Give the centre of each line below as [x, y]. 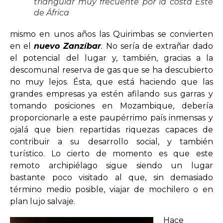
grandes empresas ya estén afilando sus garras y [111, 94]
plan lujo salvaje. [43, 201]
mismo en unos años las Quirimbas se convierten [111, 34]
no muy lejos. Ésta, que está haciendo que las [111, 82]
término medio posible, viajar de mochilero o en [111, 189]
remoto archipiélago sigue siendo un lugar [111, 165]
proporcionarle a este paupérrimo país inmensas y [111, 117]
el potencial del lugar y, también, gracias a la [111, 58]
